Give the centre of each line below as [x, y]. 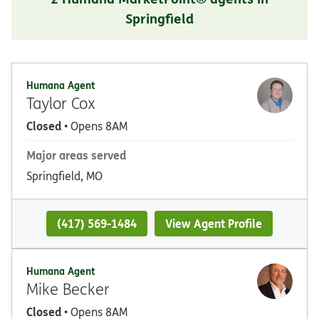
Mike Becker [68, 289]
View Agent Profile [214, 223]
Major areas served [76, 155]
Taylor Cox [61, 103]
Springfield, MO [64, 176]
